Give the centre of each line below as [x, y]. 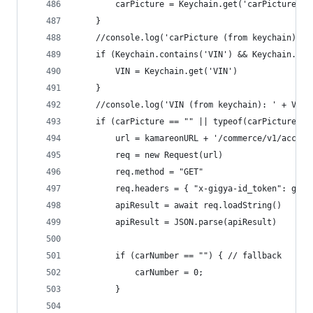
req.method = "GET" [159, 172]
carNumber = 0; [169, 272]
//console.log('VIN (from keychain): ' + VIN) [203, 105]
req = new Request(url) [169, 155]
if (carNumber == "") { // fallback [198, 256]
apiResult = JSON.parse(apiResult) [196, 222]
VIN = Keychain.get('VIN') [176, 71]
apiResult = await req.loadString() [198, 205]
